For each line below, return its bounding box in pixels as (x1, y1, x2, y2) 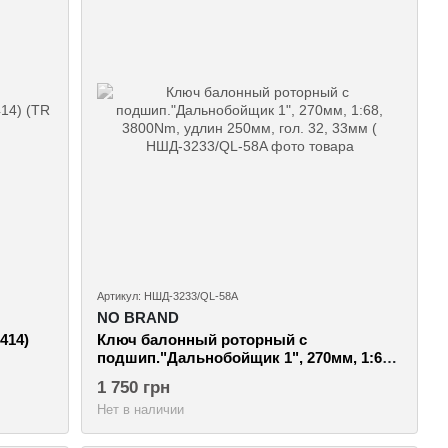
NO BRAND (97, 308, 180, 326)
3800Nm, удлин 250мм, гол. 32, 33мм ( (97, 366, 370, 384)
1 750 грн (97, 377, 171, 397)
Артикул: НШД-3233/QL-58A (97, 289, 239, 302)
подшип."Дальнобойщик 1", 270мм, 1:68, (97, 348, 395, 366)
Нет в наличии (97, 401, 185, 417)
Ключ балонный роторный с (97, 330, 308, 348)
